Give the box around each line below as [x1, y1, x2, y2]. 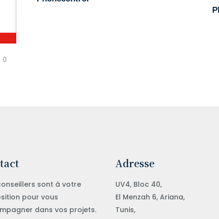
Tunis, [115, 204, 135, 215]
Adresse [115, 155, 154, 170]
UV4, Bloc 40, [115, 179, 162, 189]
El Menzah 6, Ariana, [115, 192, 185, 202]
